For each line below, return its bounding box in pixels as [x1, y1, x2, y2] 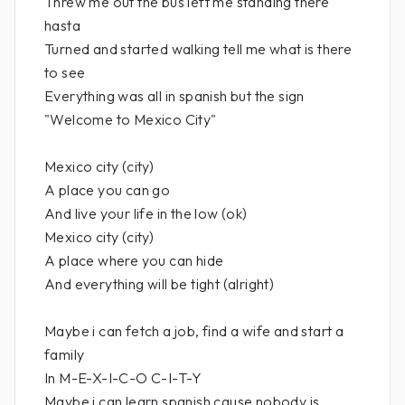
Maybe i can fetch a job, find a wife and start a [44, 322, 344, 340]
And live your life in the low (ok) [44, 204, 248, 222]
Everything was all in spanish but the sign [44, 87, 305, 105]
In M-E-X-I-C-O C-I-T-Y [44, 369, 202, 387]
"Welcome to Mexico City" [44, 110, 217, 128]
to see [44, 63, 86, 81]
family [44, 345, 85, 363]
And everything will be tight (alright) [44, 275, 275, 293]
